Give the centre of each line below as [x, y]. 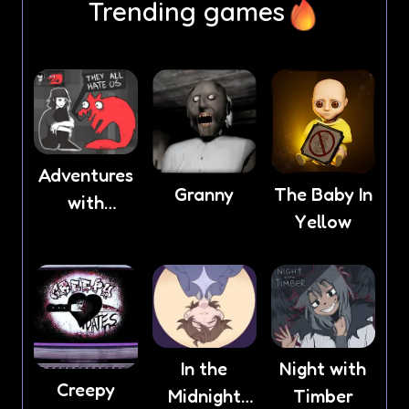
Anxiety [86, 230]
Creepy [85, 390]
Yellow [323, 222]
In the [204, 368]
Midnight [204, 396]
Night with [323, 368]
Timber [323, 396]
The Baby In [323, 195]
